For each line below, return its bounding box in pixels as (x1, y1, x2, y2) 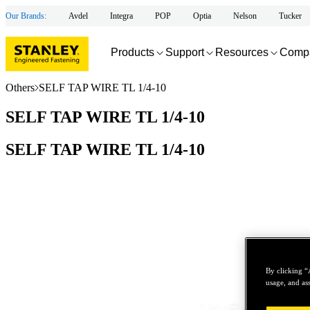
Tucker (279, 10, 302, 21)
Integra (110, 10, 133, 21)
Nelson (233, 10, 257, 21)
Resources (215, 46, 268, 58)
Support (165, 46, 204, 58)
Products (111, 46, 154, 58)
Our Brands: (6, 10, 46, 21)
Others (6, 82, 35, 93)
